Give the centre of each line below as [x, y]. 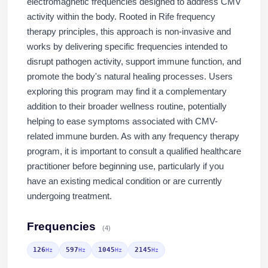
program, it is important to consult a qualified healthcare [134, 151]
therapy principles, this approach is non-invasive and [129, 31]
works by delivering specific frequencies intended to [127, 46]
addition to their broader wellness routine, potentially [127, 106]
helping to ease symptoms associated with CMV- [122, 121]
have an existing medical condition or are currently [124, 181]
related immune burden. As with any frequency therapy [133, 136]
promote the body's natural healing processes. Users [130, 76]
